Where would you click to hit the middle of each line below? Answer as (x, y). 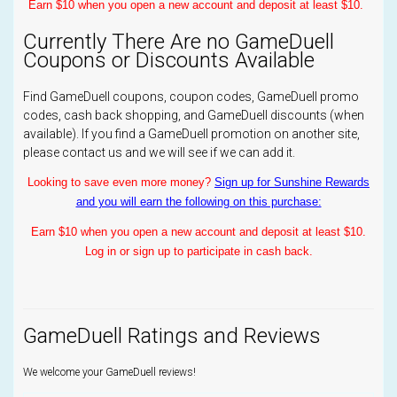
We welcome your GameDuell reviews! (109, 373)
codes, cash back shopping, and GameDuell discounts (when (194, 116)
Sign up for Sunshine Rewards (292, 183)
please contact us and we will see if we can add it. (159, 153)
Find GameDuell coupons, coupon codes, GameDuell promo (191, 97)
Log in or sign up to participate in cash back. (198, 252)
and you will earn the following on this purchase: (198, 202)
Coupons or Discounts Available (169, 61)
